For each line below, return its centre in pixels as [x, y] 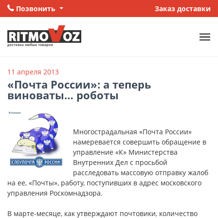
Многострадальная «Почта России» [132, 132]
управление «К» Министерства [125, 152]
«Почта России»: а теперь [79, 85]
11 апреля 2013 [33, 72]
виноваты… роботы [63, 95]
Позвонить [36, 9]
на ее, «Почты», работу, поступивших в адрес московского [104, 183]
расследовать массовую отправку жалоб [141, 173]
